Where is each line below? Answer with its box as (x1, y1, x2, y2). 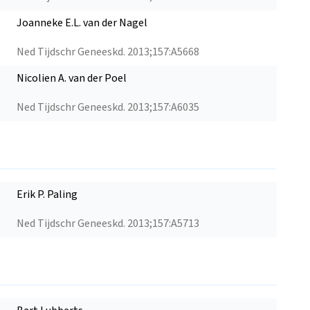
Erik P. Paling (17, 186, 77, 202)
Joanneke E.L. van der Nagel (17, 15, 147, 30)
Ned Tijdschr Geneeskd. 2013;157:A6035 (17, 99, 199, 115)
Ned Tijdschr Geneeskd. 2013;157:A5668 (17, 44, 199, 60)
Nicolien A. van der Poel (17, 70, 127, 86)
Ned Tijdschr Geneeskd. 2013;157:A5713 (17, 215, 199, 231)
